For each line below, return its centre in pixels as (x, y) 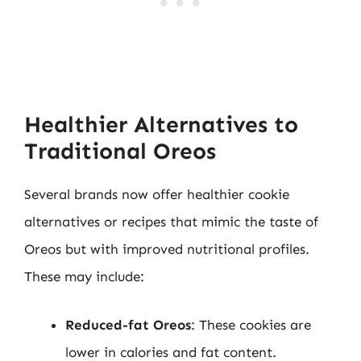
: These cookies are (251, 324)
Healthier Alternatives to (161, 124)
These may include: (84, 276)
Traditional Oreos (120, 151)
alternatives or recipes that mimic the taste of (171, 222)
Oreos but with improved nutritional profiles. (167, 249)
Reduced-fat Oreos (128, 324)
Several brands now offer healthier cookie (157, 194)
